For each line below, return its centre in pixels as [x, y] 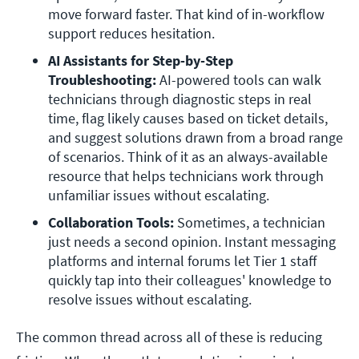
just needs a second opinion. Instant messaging [192, 242]
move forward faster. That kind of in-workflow [186, 14]
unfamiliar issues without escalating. [159, 196]
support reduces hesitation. [133, 34]
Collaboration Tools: [113, 223]
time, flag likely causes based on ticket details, [188, 119]
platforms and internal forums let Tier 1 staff [182, 261]
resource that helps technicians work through [186, 176]
